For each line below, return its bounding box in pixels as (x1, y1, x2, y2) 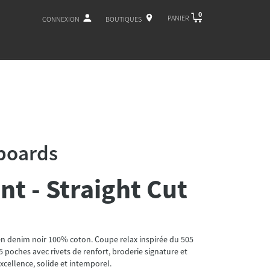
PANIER (168, 13, 189, 22)
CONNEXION (42, 14, 80, 24)
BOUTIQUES (105, 14, 142, 24)
